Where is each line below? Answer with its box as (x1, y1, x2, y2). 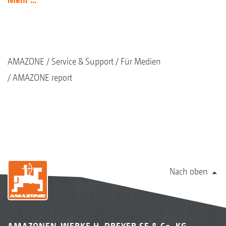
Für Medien (121, 56, 161, 67)
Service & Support (51, 56, 114, 67)
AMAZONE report (13, 72, 72, 83)
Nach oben (169, 166, 208, 177)
